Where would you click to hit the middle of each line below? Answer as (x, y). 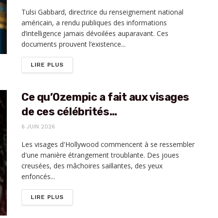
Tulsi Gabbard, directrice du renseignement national (102, 12)
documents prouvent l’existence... (73, 44)
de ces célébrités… (69, 112)
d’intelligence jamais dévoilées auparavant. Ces (95, 34)
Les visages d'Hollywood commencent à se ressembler (108, 145)
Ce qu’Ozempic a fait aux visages (105, 97)
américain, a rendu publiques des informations (94, 23)
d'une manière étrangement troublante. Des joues (100, 155)
